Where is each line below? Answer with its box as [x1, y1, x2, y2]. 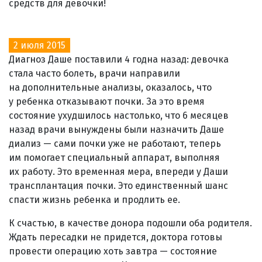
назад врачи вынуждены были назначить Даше [9, 123, 224, 135]
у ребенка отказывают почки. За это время [9, 95, 205, 107]
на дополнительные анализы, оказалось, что [9, 81, 212, 93]
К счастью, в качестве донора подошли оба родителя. [9, 217, 252, 229]
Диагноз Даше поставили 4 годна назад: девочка [9, 53, 229, 65]
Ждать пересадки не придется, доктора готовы [9, 231, 222, 243]
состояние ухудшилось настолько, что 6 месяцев [9, 109, 229, 121]
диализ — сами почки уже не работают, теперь [9, 137, 221, 149]
